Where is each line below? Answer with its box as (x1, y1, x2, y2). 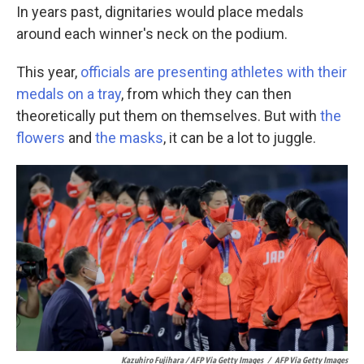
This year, (16, 63, 80, 80)
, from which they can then (121, 84, 292, 102)
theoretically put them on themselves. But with (16, 106, 320, 124)
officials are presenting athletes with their (80, 63, 347, 80)
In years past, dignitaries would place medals (16, 2, 304, 20)
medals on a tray (16, 84, 121, 102)
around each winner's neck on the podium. (16, 24, 288, 42)
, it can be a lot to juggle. (163, 128, 316, 146)
